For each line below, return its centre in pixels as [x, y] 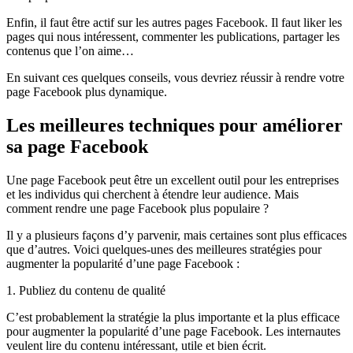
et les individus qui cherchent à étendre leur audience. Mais [152, 195]
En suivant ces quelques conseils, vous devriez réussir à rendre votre [175, 78]
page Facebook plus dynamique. [87, 92]
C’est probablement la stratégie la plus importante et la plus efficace [173, 318]
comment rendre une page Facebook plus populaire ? [137, 209]
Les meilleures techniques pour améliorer [175, 126]
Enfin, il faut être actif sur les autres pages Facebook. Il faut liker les [174, 23]
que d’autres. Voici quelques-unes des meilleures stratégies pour [164, 250]
